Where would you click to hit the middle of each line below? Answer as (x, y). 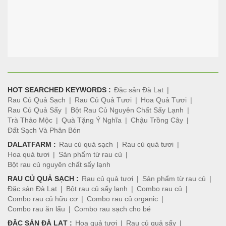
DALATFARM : (32, 144)
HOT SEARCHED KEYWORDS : (59, 90)
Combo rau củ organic (122, 199)
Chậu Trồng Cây (157, 120)
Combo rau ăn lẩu (36, 209)
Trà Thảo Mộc (30, 120)
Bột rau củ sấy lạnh (97, 189)
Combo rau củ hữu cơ (43, 199)
